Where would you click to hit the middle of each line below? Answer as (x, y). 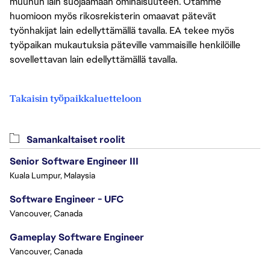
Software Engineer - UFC (67, 199)
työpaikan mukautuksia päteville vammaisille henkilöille (125, 45)
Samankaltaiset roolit (74, 139)
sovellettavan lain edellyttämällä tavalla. (93, 59)
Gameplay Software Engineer (77, 237)
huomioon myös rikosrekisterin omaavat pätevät (113, 16)
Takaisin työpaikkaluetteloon (76, 98)
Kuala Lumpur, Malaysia (52, 175)
